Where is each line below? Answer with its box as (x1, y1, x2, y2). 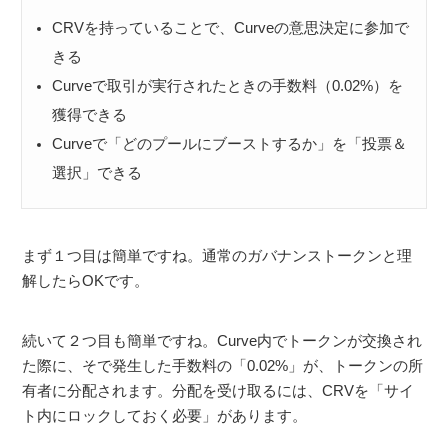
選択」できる (52, 164, 143, 181)
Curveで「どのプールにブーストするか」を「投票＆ (52, 135, 408, 152)
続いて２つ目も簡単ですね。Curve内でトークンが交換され (22, 331, 423, 349)
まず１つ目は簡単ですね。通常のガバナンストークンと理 (22, 246, 413, 264)
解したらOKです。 (22, 271, 150, 289)
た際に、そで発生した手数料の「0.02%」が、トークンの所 (22, 356, 424, 374)
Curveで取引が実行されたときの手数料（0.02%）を (52, 77, 404, 94)
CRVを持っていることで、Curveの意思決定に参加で (52, 19, 410, 36)
